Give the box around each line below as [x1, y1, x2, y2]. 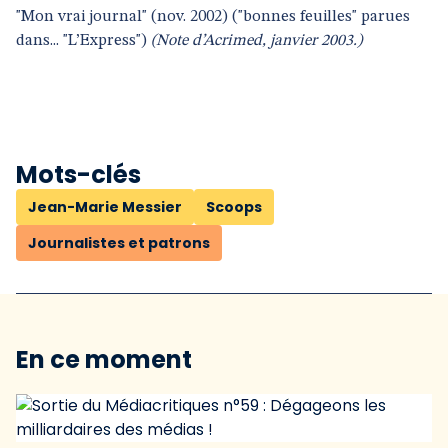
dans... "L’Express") [16, 33, 151, 49]
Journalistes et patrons [28, 233, 210, 253]
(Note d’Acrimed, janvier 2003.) [151, 33, 362, 49]
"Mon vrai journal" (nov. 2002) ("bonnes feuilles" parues [16, 9, 410, 25]
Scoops [206, 197, 262, 217]
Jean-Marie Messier [28, 197, 182, 217]
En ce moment [16, 343, 192, 376]
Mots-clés [16, 158, 141, 191]
